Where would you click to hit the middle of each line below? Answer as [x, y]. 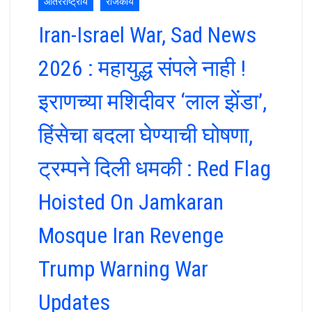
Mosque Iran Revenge [131, 235]
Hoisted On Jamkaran [131, 202]
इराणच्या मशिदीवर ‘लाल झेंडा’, [153, 102]
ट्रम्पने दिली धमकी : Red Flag [155, 169]
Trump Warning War [123, 269]
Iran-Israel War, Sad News [147, 35]
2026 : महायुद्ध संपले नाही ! [142, 68]
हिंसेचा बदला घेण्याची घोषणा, [146, 135]
